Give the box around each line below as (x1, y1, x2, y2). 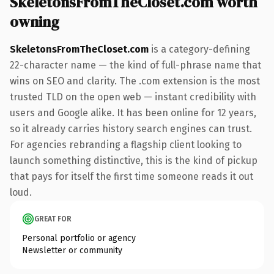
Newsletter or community (22, 245, 122, 256)
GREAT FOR (34, 214, 72, 223)
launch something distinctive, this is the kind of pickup (10, 154, 257, 166)
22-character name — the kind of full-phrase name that (10, 59, 261, 71)
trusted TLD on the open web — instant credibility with (10, 91, 256, 103)
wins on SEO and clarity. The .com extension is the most (10, 75, 260, 87)
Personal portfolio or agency (22, 232, 136, 243)
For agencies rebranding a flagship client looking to (10, 138, 242, 150)
